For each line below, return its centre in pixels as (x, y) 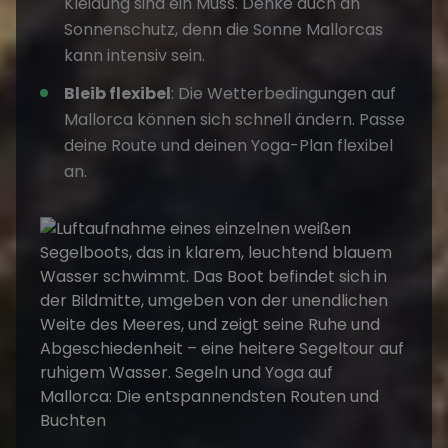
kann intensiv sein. (134, 55)
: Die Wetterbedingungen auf (283, 93)
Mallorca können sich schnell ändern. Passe (234, 119)
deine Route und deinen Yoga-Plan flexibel (228, 145)
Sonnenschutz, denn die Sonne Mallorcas (223, 29)
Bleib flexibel (117, 93)
